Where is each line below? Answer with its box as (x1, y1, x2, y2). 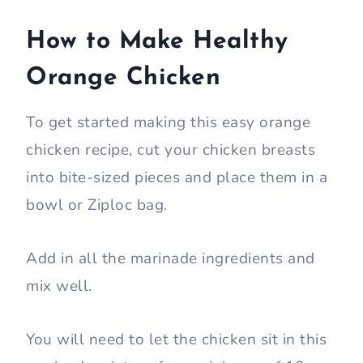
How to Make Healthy (26, 29, 288, 55)
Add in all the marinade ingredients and (26, 248, 315, 270)
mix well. (26, 275, 96, 297)
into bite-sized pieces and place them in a (26, 167, 327, 189)
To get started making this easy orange (26, 112, 310, 134)
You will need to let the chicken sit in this (26, 329, 327, 351)
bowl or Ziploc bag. (26, 194, 168, 216)
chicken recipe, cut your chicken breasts (26, 139, 315, 161)
